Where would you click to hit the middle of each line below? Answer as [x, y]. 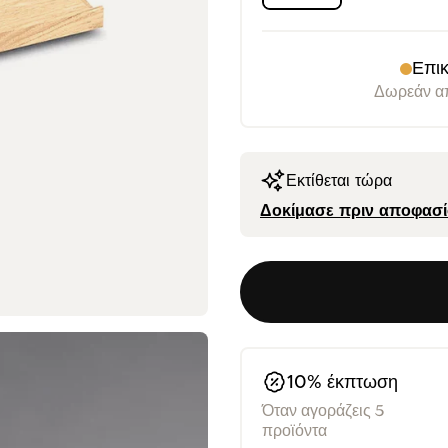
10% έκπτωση [343, 383]
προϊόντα [294, 430]
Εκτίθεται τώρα [338, 180]
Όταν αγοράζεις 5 [322, 410]
